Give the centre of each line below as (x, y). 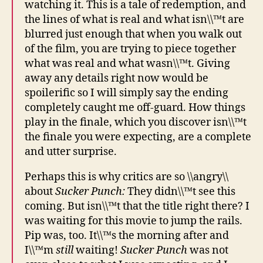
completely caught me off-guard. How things (135, 107)
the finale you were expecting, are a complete (138, 137)
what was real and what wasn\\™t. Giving (127, 63)
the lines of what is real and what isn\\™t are (134, 19)
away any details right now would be (117, 78)
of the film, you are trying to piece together (130, 49)
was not (208, 250)
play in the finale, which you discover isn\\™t (136, 122)
